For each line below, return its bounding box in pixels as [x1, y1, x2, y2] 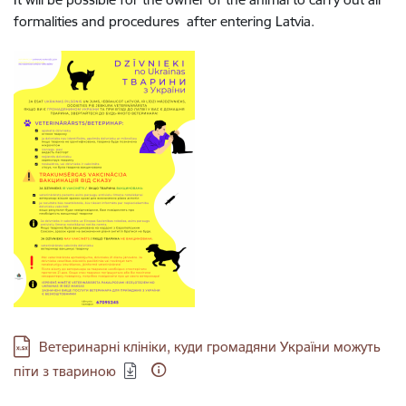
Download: [13, 335, 82, 354]
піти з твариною [14, 362, 116, 380]
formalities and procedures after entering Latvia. [14, 12, 314, 30]
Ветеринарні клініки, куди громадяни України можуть [39, 337, 381, 355]
